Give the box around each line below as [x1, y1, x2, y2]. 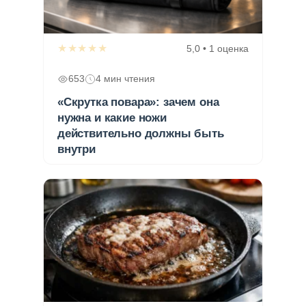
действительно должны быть [57, 126, 224, 140]
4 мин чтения [96, 73, 155, 84]
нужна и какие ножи [57, 111, 167, 124]
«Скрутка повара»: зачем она [57, 95, 219, 109]
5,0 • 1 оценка [186, 42, 249, 54]
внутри [57, 142, 96, 156]
